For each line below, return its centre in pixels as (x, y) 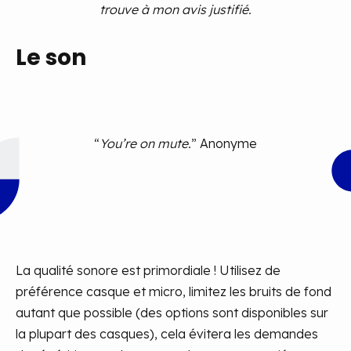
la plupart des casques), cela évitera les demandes (167, 334)
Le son (51, 58)
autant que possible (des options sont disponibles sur (172, 313)
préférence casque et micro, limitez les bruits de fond (174, 291)
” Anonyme (224, 143)
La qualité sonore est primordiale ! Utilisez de (148, 270)
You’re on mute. (145, 143)
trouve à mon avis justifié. (175, 9)
